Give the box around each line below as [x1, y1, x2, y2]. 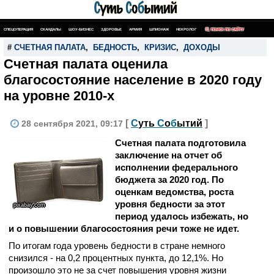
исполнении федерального [115, 162, 238, 172]
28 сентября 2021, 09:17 [21, 119, 125, 128]
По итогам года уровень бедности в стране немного [9, 240, 225, 251]
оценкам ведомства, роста [115, 187, 234, 197]
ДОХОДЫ [183, 43, 220, 52]
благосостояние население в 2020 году [4, 72, 262, 87]
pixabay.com [13, 202, 45, 208]
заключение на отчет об [115, 150, 222, 160]
